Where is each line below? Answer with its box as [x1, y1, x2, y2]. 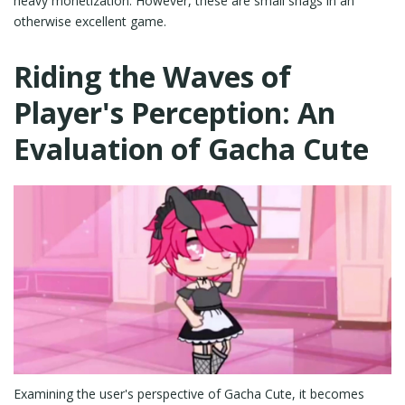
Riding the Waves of [14, 57, 291, 96]
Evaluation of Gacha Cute [14, 129, 369, 168]
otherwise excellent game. [14, 13, 166, 30]
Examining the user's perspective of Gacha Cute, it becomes [14, 385, 364, 402]
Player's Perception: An [14, 93, 335, 132]
